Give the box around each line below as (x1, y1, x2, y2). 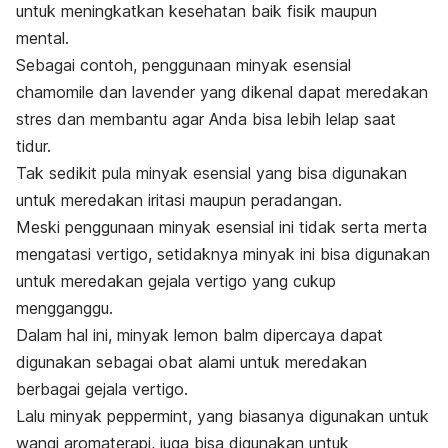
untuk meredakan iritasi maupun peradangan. (16, 190, 342, 211)
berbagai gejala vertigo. (16, 379, 188, 400)
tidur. (16, 136, 51, 157)
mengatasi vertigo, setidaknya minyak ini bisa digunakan (16, 244, 430, 265)
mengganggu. (16, 298, 113, 319)
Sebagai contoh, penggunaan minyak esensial (16, 55, 351, 76)
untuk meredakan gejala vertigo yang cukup (16, 271, 336, 292)
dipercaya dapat (258, 325, 383, 346)
